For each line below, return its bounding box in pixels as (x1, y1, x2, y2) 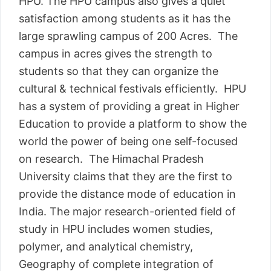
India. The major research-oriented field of (19, 205, 236, 218)
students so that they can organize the (19, 65, 218, 78)
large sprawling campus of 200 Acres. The (19, 30, 238, 43)
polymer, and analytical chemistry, (19, 240, 193, 253)
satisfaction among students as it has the (19, 12, 230, 25)
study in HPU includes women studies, (19, 223, 213, 236)
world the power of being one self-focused (19, 135, 238, 148)
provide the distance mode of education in (19, 188, 236, 201)
